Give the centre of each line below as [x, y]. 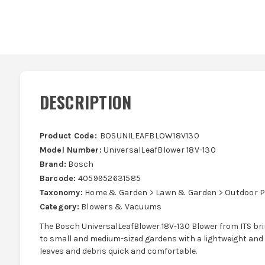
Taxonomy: [61, 193]
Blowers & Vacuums [120, 207]
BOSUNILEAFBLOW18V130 [149, 136]
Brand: [53, 164]
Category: [59, 207]
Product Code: [68, 136]
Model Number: [70, 150]
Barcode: [58, 179]
